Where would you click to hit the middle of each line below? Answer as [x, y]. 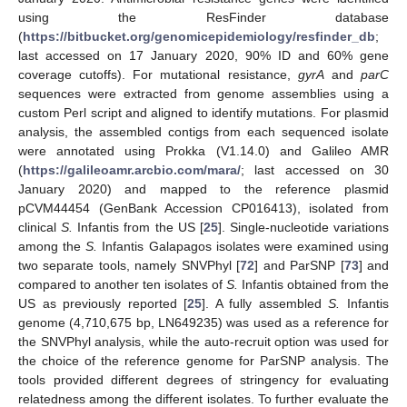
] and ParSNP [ [299, 266]
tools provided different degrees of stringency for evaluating [203, 380]
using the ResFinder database [203, 18]
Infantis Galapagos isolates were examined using [243, 247]
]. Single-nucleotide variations [303, 228]
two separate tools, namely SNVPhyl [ [129, 266]
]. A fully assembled [265, 304]
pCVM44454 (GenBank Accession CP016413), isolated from [203, 208]
